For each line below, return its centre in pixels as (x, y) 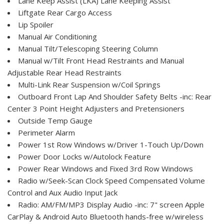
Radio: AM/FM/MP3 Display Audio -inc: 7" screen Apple (111, 205)
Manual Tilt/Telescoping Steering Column (88, 49)
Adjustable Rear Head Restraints (64, 73)
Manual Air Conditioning (57, 37)
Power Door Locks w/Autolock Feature (84, 157)
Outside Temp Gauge (55, 121)
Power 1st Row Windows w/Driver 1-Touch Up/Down (111, 145)
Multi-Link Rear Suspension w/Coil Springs (89, 85)
